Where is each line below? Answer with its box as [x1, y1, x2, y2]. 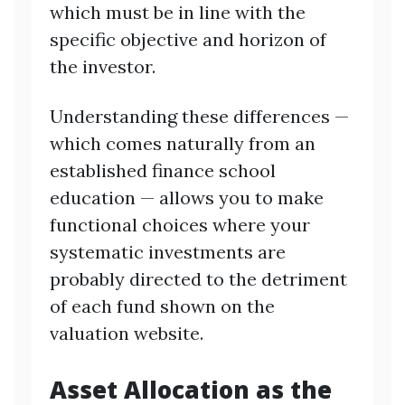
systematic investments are [50, 240, 286, 263]
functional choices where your [50, 212, 310, 236]
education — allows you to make [50, 185, 324, 209]
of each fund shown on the [50, 294, 275, 317]
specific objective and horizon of [50, 27, 326, 51]
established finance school [50, 158, 276, 182]
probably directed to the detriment [50, 267, 347, 290]
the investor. [50, 54, 155, 78]
